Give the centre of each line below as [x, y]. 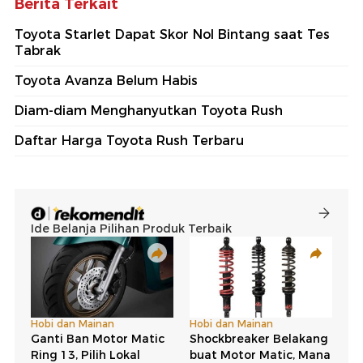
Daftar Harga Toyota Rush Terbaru [129, 141]
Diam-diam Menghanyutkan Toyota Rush [149, 111]
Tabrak [38, 51]
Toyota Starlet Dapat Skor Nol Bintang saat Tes [172, 35]
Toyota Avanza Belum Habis [106, 81]
